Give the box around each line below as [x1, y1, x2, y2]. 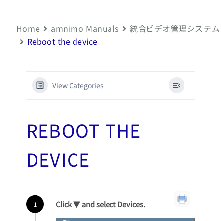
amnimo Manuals [51, 22, 119, 35]
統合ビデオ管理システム [129, 22, 220, 35]
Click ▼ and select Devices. [55, 199, 145, 210]
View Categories [52, 80, 104, 91]
